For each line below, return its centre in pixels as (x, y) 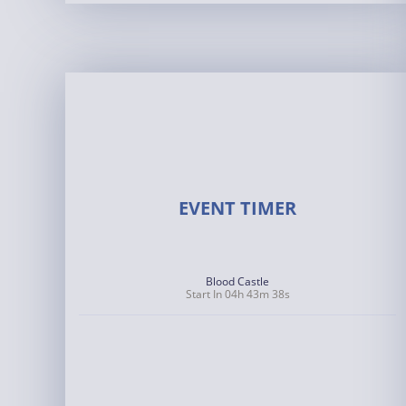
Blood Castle (237, 281)
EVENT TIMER (237, 208)
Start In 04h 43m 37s (237, 294)
